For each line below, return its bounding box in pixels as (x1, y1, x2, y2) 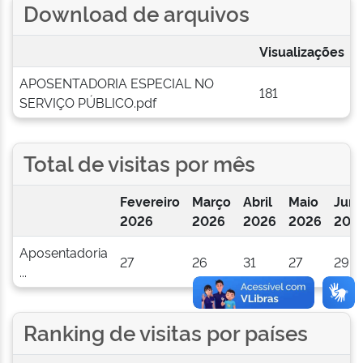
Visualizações (258, 42, 344, 60)
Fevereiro (119, 192, 180, 210)
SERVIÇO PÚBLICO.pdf (19, 93, 156, 111)
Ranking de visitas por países (23, 317, 308, 346)
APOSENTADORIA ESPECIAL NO (19, 74, 214, 92)
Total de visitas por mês (23, 147, 255, 177)
